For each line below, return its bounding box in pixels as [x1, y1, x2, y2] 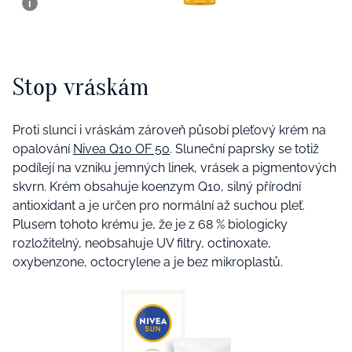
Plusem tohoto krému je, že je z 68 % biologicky [13, 217, 288, 233]
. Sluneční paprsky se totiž [170, 141, 319, 157]
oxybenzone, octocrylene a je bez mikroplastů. [13, 255, 283, 270]
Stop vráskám [13, 71, 149, 101]
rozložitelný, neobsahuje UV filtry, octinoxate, [13, 236, 271, 251]
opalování [13, 141, 73, 157]
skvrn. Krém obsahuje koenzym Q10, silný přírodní [13, 179, 301, 195]
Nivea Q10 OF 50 [73, 141, 170, 157]
